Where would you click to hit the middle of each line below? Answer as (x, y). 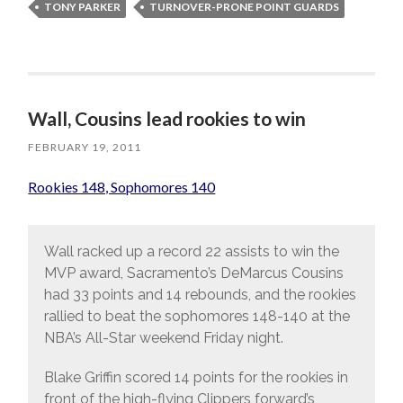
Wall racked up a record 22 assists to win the (191, 251)
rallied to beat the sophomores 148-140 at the (197, 316)
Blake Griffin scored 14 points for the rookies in (196, 377)
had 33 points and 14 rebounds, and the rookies (200, 295)
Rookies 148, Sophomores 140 (122, 187)
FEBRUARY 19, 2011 (85, 148)
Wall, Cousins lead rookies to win (167, 119)
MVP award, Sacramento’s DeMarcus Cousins (193, 273)
